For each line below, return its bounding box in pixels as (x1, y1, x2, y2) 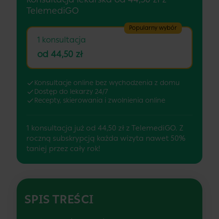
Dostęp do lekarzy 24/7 (34, 87, 108, 96)
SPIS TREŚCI (24, 192, 94, 206)
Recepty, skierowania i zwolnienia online (34, 96, 165, 105)
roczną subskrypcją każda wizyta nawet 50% (26, 133, 185, 143)
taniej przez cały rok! (26, 144, 100, 153)
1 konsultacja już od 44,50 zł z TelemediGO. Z (26, 123, 183, 132)
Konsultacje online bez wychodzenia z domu (34, 78, 180, 87)
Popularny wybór (129, 24, 177, 31)
